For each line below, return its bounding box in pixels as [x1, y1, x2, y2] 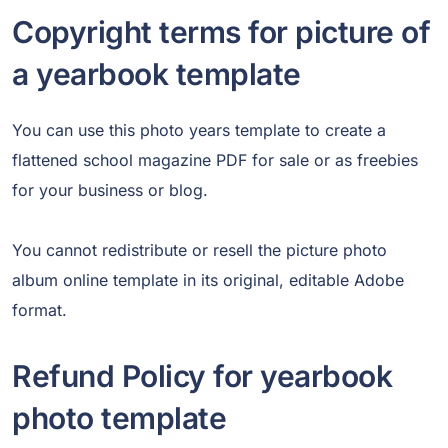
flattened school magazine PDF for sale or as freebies [12, 150, 418, 171]
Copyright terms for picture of [12, 14, 430, 51]
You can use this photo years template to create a [12, 120, 386, 141]
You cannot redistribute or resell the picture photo [12, 240, 387, 261]
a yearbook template [12, 56, 301, 93]
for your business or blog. [12, 180, 208, 201]
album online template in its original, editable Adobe [12, 270, 404, 291]
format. [12, 300, 67, 321]
